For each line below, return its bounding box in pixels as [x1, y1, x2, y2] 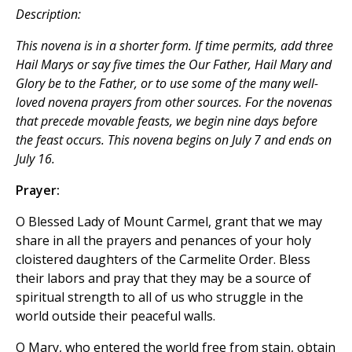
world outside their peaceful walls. [16, 306, 215, 324]
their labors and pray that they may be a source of [16, 269, 311, 287]
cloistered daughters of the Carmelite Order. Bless [16, 250, 310, 268]
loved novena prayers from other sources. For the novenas [16, 93, 332, 111]
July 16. [16, 149, 55, 167]
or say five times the [74, 55, 189, 73]
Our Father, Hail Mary [189, 55, 307, 73]
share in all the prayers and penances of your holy [16, 231, 311, 249]
